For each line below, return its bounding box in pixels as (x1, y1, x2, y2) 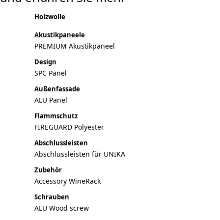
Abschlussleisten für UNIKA (34, 149, 125, 159)
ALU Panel (34, 95, 67, 105)
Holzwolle (34, 12, 65, 21)
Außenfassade (34, 84, 80, 93)
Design (34, 57, 56, 66)
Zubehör (34, 165, 62, 174)
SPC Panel (34, 68, 67, 78)
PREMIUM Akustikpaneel (34, 41, 115, 51)
